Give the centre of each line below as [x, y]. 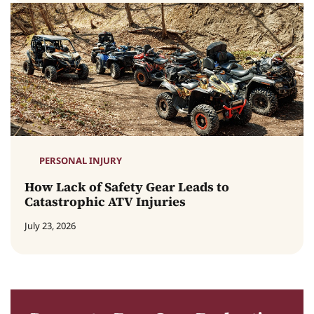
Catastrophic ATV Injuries [105, 202]
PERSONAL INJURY [81, 161]
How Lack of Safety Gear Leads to [127, 187]
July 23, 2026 [50, 226]
